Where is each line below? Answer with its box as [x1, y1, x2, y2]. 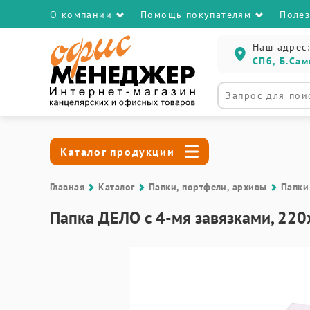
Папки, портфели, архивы [148, 181, 267, 193]
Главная [50, 181, 85, 193]
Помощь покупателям [140, 8, 252, 21]
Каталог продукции [60, 145, 175, 158]
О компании [50, 8, 112, 21]
